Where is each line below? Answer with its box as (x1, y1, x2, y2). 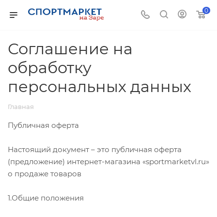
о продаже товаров (8, 169, 81, 178)
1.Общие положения (8, 193, 84, 202)
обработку (8, 58, 92, 77)
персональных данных (8, 77, 191, 96)
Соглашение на (8, 39, 133, 58)
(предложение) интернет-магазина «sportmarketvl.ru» (8, 156, 209, 166)
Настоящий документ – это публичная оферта (8, 144, 182, 154)
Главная (8, 103, 34, 110)
